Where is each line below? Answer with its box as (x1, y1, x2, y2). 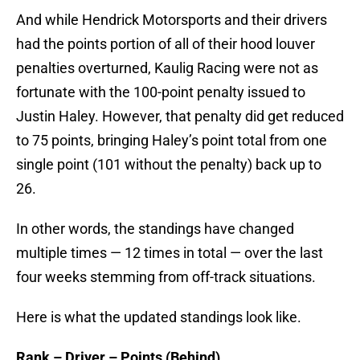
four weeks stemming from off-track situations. (16, 268, 316, 286)
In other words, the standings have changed (16, 220, 294, 238)
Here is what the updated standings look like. (16, 309, 301, 326)
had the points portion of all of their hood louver (16, 35, 315, 53)
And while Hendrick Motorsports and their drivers (16, 11, 327, 29)
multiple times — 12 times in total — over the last (16, 244, 323, 262)
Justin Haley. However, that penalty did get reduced (16, 108, 344, 125)
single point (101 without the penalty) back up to (16, 156, 321, 174)
